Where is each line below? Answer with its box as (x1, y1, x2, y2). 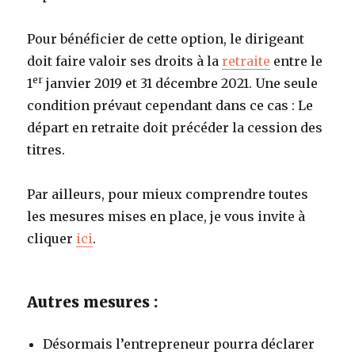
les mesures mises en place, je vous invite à (27, 208, 306, 224)
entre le (270, 52, 323, 69)
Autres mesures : (27, 292, 158, 311)
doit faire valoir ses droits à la (27, 52, 223, 69)
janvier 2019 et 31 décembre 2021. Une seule (43, 74, 319, 91)
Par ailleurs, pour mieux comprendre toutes (27, 185, 309, 202)
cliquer (27, 230, 77, 246)
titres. (27, 141, 66, 158)
